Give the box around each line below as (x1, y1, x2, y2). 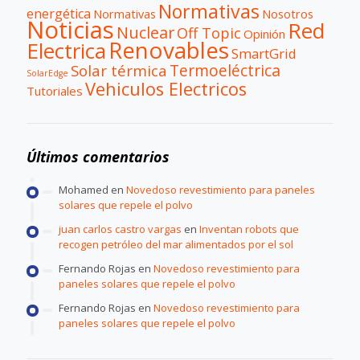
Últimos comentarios (27, 146, 170, 166)
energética (27, 4, 91, 22)
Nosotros (262, 6, 313, 22)
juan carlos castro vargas (59, 221, 182, 236)
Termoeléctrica (170, 59, 280, 81)
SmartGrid (231, 43, 297, 63)
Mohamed (59, 182, 108, 197)
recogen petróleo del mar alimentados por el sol (59, 236, 293, 252)
